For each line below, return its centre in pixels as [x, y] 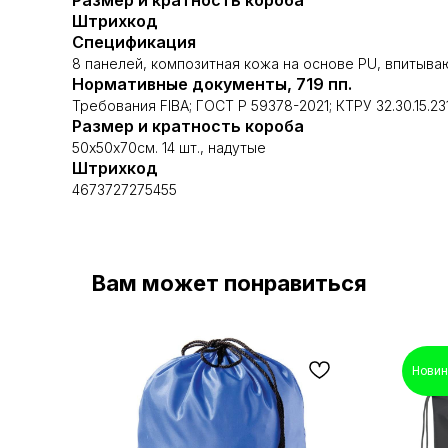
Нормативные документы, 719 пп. [212, 84]
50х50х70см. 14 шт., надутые [169, 147]
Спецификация [134, 42]
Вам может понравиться [229, 283]
